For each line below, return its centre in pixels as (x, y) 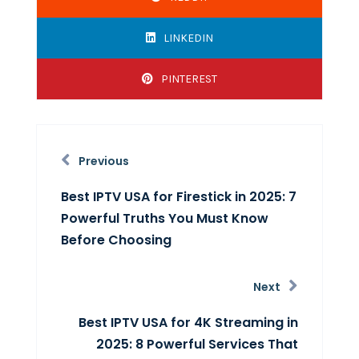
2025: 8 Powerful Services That (198, 344)
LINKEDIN (188, 38)
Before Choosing (116, 240)
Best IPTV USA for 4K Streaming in (189, 322)
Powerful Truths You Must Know (164, 218)
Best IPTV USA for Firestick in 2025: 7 (178, 196)
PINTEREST (189, 79)
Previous (103, 161)
